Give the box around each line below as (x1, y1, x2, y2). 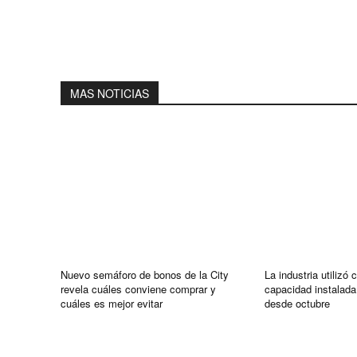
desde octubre (264, 295, 330, 311)
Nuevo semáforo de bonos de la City (61, 266, 229, 282)
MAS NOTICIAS (70, 84, 149, 101)
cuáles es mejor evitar (61, 295, 163, 311)
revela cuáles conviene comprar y (61, 280, 216, 296)
